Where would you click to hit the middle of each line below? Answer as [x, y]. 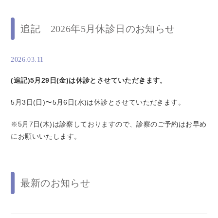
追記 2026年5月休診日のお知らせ [98, 28]
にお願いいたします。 [46, 136]
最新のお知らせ [55, 183]
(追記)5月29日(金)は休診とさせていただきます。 [89, 80]
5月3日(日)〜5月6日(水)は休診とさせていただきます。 [98, 102]
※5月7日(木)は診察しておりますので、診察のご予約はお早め [109, 124]
